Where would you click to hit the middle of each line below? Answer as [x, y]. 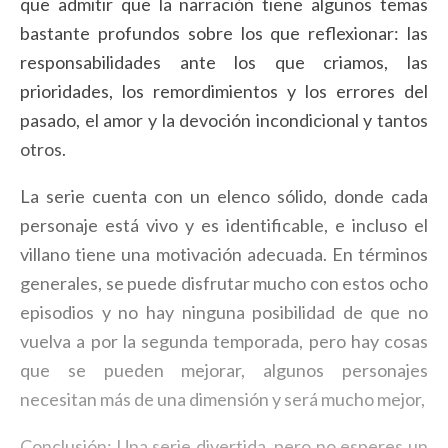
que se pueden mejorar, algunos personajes [224, 369]
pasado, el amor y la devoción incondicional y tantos [224, 119]
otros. [43, 148]
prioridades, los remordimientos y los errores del [224, 90]
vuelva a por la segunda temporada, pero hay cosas [224, 340]
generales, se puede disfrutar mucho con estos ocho [224, 282]
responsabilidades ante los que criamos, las [224, 61]
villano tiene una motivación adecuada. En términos [224, 253]
